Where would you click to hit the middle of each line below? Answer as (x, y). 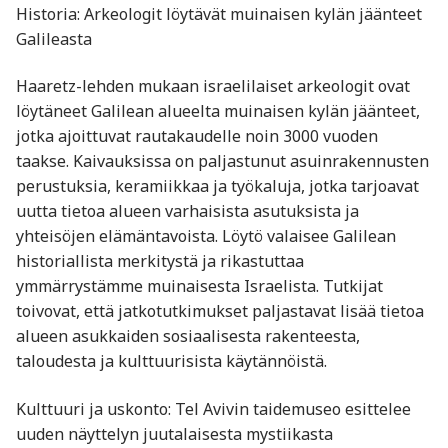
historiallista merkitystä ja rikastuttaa (160, 261)
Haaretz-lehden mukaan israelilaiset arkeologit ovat (213, 86)
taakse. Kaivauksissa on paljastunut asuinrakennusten (222, 161)
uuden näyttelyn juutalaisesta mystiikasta (174, 433)
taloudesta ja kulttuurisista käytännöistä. (171, 361)
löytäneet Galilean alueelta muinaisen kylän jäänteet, (218, 111)
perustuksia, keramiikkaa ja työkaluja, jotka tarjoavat (217, 186)
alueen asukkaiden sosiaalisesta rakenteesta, (188, 336)
